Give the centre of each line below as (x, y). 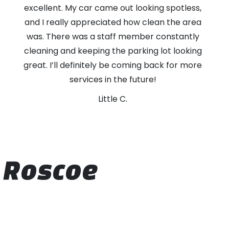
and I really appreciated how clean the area (113, 22)
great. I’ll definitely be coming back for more (113, 65)
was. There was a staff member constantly (113, 37)
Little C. (113, 99)
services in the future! (113, 79)
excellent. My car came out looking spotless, (113, 8)
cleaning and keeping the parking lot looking (113, 51)
